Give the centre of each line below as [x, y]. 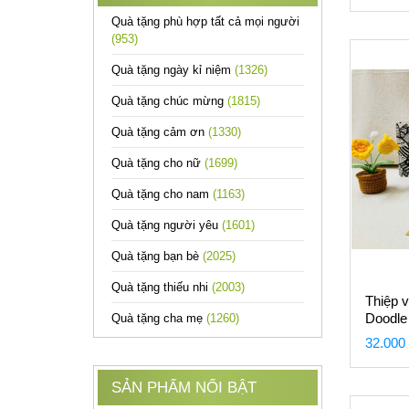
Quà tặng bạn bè [157, 256]
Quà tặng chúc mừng [169, 101]
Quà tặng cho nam [162, 194]
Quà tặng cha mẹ [159, 318]
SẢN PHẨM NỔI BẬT [184, 388]
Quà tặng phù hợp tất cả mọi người [205, 21]
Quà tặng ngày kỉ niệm [173, 70]
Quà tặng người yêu [167, 225]
